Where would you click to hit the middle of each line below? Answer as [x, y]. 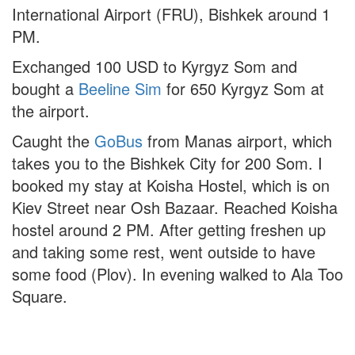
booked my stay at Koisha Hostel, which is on [171, 185]
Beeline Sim [120, 89]
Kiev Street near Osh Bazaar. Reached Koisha [175, 208]
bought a [45, 89]
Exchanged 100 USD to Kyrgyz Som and [155, 67]
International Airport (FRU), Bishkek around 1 [171, 14]
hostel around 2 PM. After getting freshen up [169, 230]
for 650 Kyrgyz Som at [243, 89]
